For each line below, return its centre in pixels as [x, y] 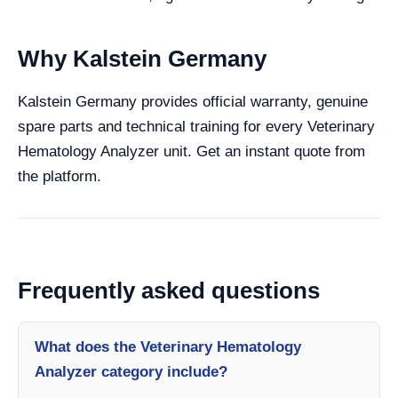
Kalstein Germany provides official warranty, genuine [193, 102]
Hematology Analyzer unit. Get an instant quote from [191, 151]
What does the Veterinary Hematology [168, 347]
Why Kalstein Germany [142, 59]
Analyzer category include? [131, 372]
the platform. [60, 176]
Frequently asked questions [169, 291]
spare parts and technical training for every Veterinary [196, 127]
